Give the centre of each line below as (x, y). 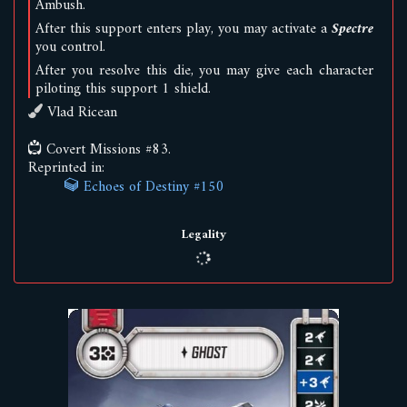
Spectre (352, 29)
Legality (203, 235)
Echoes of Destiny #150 (152, 187)
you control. (70, 47)
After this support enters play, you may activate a (184, 29)
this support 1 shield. (146, 89)
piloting (58, 89)
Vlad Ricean (80, 113)
